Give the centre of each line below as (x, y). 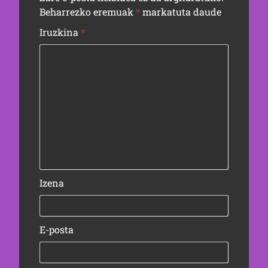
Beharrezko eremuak (87, 12)
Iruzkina (60, 32)
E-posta (56, 229)
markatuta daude (180, 12)
